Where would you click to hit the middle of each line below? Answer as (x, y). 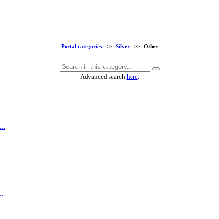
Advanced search (103, 77)
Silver (123, 47)
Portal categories (81, 47)
